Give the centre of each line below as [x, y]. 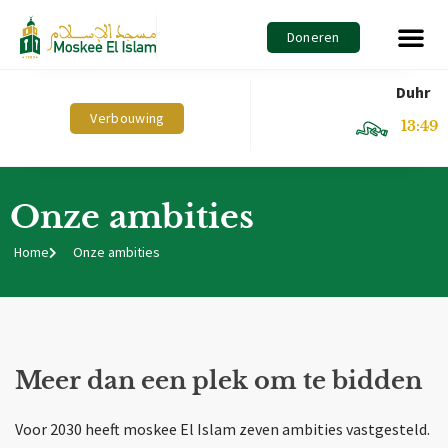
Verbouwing [127, 117]
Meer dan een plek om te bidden [218, 381]
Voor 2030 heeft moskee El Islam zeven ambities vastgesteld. [222, 429]
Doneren [313, 36]
